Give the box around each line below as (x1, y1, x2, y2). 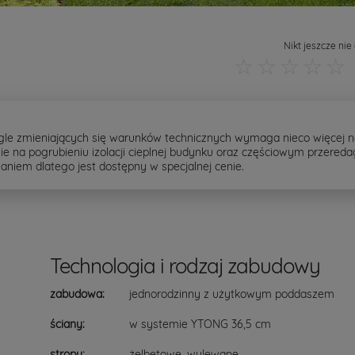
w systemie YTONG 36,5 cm (129, 317, 271, 331)
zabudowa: (50, 287, 105, 301)
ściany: (50, 317, 85, 331)
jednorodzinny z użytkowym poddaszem (129, 287, 334, 301)
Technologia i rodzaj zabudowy (50, 253, 320, 279)
